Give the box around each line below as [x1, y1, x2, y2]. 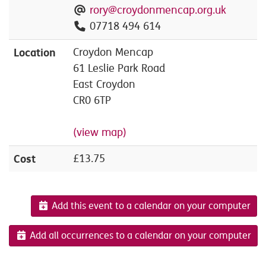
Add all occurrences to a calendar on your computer [27, 229, 251, 242]
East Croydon [73, 78, 135, 91]
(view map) [73, 126, 126, 140]
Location [14, 46, 56, 60]
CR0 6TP [73, 94, 111, 107]
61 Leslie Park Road [73, 62, 165, 75]
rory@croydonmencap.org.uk [89, 4, 226, 17]
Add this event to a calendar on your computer [49, 200, 251, 213]
